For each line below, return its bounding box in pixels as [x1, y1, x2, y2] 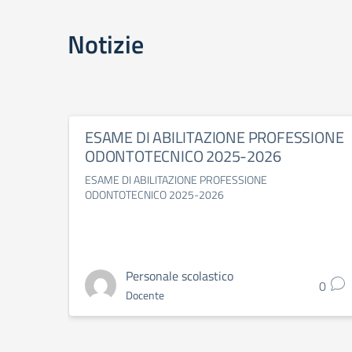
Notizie [68, 25, 144, 63]
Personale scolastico [126, 266, 233, 285]
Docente [126, 287, 164, 303]
